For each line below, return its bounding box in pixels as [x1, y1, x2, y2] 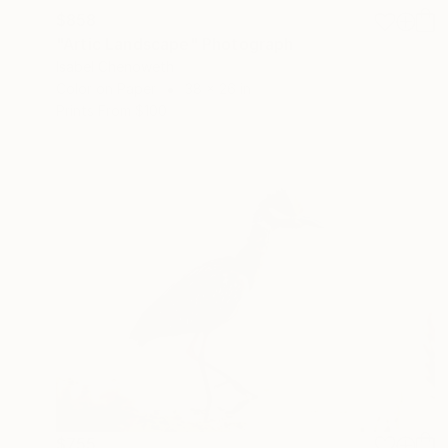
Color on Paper [56, 80, 156, 98]
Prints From [56, 102, 131, 120]
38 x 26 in [185, 80, 251, 98]
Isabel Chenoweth [56, 58, 174, 76]
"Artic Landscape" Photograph [56, 34, 294, 55]
